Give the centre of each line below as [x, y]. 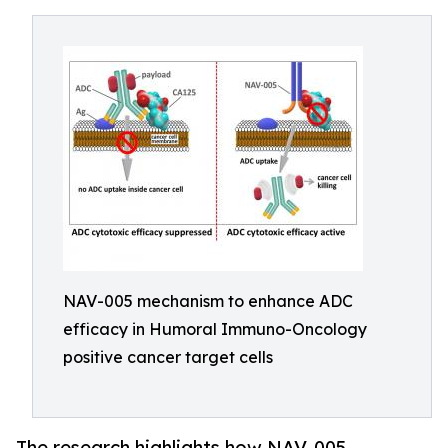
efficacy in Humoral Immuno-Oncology [215, 329]
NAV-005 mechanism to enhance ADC [208, 301]
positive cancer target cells [168, 357]
